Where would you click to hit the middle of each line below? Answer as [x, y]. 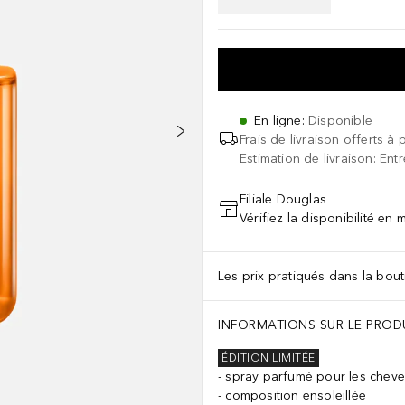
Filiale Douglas [283, 199]
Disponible [340, 121]
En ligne [278, 121]
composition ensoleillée [296, 396]
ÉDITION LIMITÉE [268, 358]
